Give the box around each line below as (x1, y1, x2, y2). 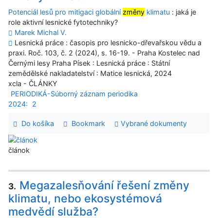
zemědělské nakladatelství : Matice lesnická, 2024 (8, 69, 172, 78)
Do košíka (17, 119, 54, 128)
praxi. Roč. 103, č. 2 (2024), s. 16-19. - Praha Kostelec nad (8, 49, 200, 57)
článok (8, 146, 30, 155)
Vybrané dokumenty (118, 119, 187, 128)
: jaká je (170, 8, 196, 17)
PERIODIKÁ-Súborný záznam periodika (10, 90, 138, 98)
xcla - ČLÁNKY (8, 79, 57, 88)
